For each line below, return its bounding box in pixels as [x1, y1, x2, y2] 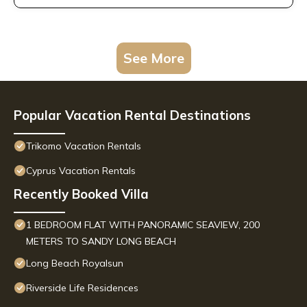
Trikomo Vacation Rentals [26, 140, 141, 153]
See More [123, 49, 184, 67]
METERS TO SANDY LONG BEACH [26, 235, 176, 248]
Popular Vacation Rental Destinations [14, 107, 251, 124]
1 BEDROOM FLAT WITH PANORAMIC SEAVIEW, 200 [26, 219, 260, 232]
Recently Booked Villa [14, 186, 149, 203]
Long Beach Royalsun [26, 257, 123, 270]
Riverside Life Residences [26, 282, 138, 295]
